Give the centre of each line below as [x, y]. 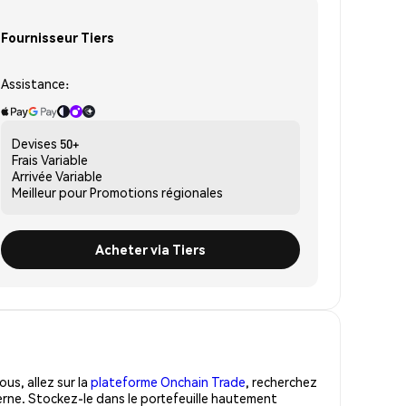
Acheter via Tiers [150, 249]
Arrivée [32, 175]
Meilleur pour [49, 192]
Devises [34, 143]
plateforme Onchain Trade [168, 381]
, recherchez [281, 381]
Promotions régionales [156, 192]
